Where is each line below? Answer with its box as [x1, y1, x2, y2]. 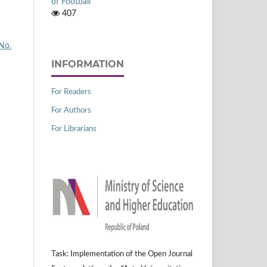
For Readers [51, 88, 91, 96]
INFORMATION [51, 58, 124, 70]
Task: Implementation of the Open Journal [51, 250, 193, 258]
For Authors [51, 106, 91, 114]
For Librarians [51, 125, 97, 133]
